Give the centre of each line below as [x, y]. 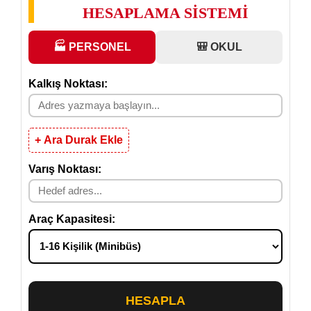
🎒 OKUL [219, 47]
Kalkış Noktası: [68, 83]
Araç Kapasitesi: [72, 219]
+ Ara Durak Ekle [79, 140]
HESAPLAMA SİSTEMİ [165, 12]
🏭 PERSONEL [92, 47]
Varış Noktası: [65, 169]
